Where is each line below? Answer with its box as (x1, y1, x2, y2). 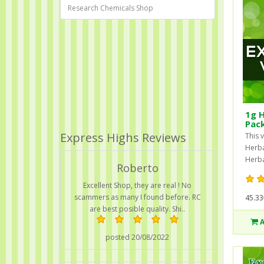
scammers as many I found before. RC (74, 192, 201, 202)
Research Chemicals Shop (68, 2, 153, 13)
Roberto (116, 160, 159, 175)
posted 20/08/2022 (105, 232, 170, 242)
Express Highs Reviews (60, 129, 186, 146)
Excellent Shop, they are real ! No (83, 180, 192, 190)
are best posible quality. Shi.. (90, 203, 186, 214)
